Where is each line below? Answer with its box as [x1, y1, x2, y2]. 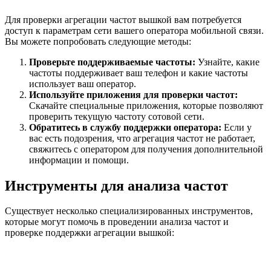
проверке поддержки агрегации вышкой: [5, 227, 174, 238]
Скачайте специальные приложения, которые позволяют [29, 100, 263, 111]
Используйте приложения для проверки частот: [29, 89, 238, 100]
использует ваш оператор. [29, 78, 136, 89]
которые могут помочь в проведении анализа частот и [5, 217, 229, 227]
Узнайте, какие [195, 56, 260, 67]
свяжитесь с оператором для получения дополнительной [29, 143, 263, 154]
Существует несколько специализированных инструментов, [5, 206, 253, 217]
